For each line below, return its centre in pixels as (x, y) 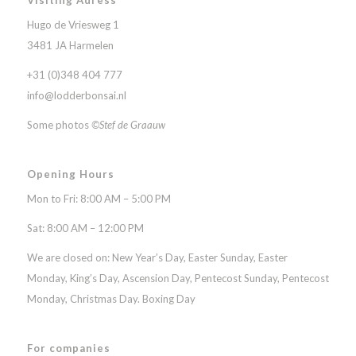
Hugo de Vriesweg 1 (73, 24)
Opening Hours (70, 174)
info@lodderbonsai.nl (76, 95)
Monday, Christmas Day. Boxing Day (111, 299)
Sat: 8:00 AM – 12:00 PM (85, 228)
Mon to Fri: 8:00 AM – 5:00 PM (99, 199)
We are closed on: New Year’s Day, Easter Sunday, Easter (157, 258)
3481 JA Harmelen (70, 45)
